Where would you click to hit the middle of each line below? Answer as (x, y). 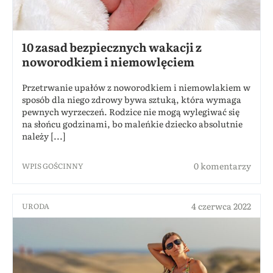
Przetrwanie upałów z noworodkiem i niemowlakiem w (136, 87)
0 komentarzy (222, 166)
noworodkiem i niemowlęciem (108, 62)
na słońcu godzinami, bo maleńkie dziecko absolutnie (132, 124)
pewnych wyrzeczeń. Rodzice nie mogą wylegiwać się (131, 112)
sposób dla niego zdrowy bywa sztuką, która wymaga (132, 100)
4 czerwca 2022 (221, 206)
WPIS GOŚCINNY (53, 166)
